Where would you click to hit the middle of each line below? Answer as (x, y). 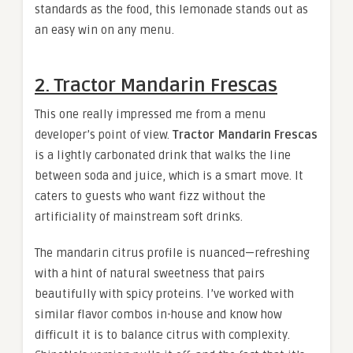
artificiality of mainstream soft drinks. (139, 217)
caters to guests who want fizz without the (150, 197)
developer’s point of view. (104, 135)
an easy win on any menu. (104, 30)
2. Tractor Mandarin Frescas (156, 86)
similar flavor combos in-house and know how (158, 315)
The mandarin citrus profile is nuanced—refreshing (172, 253)
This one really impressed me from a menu (150, 115)
